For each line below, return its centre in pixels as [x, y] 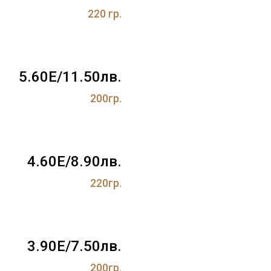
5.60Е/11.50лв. [70, 77]
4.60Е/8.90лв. [74, 161]
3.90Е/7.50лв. [74, 246]
